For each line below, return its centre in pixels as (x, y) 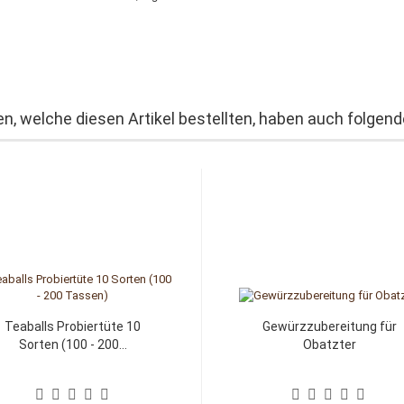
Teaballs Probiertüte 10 (73, 326)
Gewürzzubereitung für (329, 326)
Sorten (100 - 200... (73, 344)
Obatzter (329, 344)
